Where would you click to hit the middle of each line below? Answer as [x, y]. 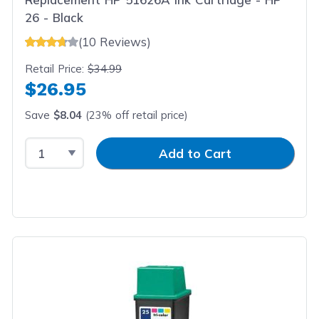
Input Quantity [126, 146]
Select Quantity [71, 146]
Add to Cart [195, 153]
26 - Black [54, 17]
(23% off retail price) [135, 115]
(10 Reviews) [115, 41]
